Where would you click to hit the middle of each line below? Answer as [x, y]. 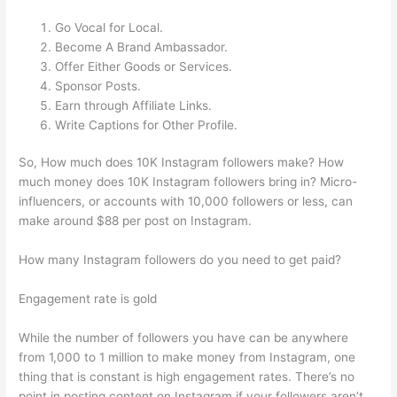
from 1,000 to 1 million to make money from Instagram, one [187, 357]
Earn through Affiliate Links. [134, 105]
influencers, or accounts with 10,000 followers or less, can [186, 202]
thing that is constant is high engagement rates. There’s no [187, 376]
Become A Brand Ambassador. [142, 47]
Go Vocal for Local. [109, 27]
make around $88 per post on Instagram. [136, 221]
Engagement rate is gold [88, 298]
